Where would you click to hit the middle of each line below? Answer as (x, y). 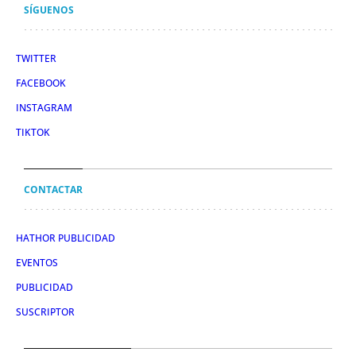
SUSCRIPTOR (45, 311)
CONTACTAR (53, 189)
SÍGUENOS (49, 10)
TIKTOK (33, 132)
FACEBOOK (41, 83)
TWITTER (36, 58)
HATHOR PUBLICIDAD (66, 238)
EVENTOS (37, 262)
